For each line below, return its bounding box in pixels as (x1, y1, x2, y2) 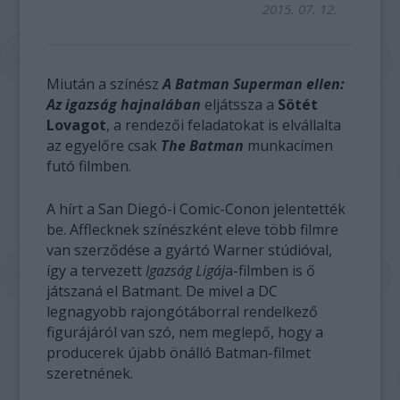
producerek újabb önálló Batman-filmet (46, 343, 312, 362)
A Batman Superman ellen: (162, 74, 346, 94)
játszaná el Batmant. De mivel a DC (46, 281, 279, 301)
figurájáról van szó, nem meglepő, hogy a (46, 322, 324, 342)
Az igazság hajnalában (46, 95, 202, 114)
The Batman (161, 136, 248, 155)
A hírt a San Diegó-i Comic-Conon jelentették (46, 199, 346, 219)
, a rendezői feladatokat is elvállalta (106, 115, 342, 135)
